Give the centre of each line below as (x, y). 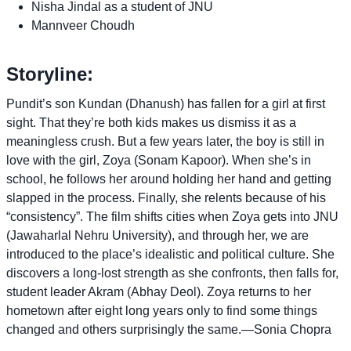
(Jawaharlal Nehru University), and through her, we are (157, 235)
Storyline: (50, 74)
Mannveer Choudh (83, 25)
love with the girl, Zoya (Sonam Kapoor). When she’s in (159, 160)
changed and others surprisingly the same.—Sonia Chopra (169, 329)
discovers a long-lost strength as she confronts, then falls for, (172, 273)
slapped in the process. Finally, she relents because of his (166, 197)
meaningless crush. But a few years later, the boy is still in (165, 141)
